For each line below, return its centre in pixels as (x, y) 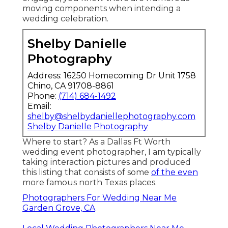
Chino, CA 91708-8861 (71, 86)
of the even (175, 173)
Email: (39, 106)
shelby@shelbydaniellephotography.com (111, 117)
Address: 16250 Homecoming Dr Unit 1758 (112, 76)
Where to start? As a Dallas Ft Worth (96, 142)
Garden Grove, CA (59, 208)
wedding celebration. (65, 19)
